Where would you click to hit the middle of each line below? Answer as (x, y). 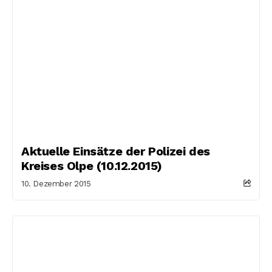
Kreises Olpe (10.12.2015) (92, 166)
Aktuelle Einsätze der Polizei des (116, 151)
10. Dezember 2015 (56, 184)
